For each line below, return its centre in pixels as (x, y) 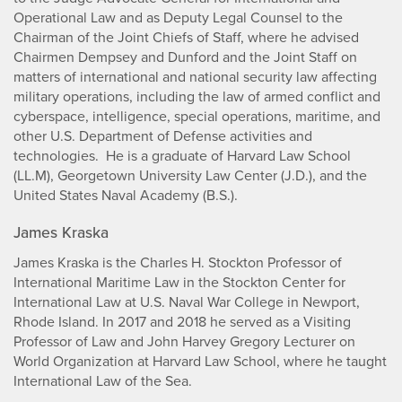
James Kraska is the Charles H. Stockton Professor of (178, 263)
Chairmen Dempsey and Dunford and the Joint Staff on (185, 57)
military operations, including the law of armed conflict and (197, 97)
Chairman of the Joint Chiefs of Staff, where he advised (186, 38)
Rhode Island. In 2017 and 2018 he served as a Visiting (182, 322)
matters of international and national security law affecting (195, 77)
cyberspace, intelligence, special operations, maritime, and (197, 117)
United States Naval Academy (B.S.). (126, 196)
